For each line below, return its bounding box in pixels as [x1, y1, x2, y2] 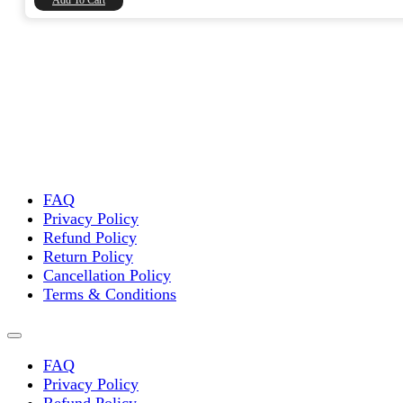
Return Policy [43, 247, 133, 266]
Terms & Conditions [43, 285, 176, 304]
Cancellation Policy [43, 266, 171, 285]
